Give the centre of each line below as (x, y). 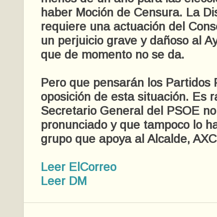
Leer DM (64, 181)
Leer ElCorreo (78, 167)
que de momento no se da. (113, 54)
